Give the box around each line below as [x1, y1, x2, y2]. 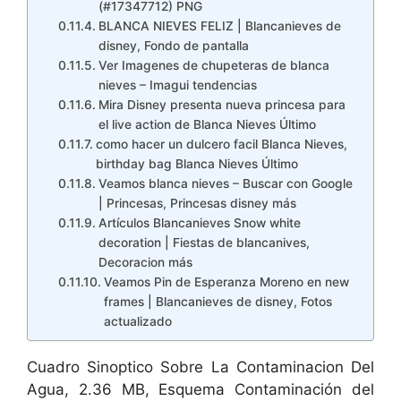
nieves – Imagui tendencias [98, 78, 257, 92]
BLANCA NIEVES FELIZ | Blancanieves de [98, 19, 341, 33]
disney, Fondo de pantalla [98, 38, 249, 53]
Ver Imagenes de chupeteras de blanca [98, 58, 329, 73]
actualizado [103, 314, 172, 328]
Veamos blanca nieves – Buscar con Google [98, 176, 353, 191]
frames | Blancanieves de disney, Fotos [103, 294, 332, 309]
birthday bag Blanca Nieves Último [95, 157, 298, 171]
